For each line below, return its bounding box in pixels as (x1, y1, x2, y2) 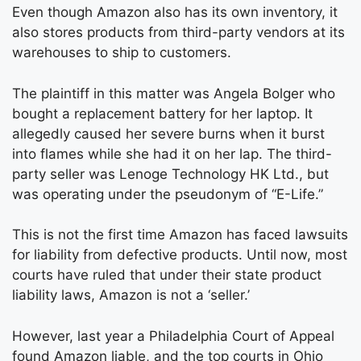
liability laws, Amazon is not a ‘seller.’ (12, 287, 250, 303)
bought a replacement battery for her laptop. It (12, 105, 313, 122)
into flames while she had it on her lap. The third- (12, 145, 332, 162)
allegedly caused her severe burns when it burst (12, 125, 325, 142)
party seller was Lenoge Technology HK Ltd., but (12, 165, 329, 182)
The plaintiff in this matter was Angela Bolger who (12, 85, 335, 102)
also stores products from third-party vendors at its (12, 24, 345, 40)
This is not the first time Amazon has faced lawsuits (12, 226, 348, 243)
